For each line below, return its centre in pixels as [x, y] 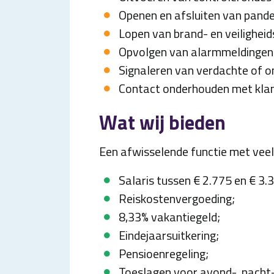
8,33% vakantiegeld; [169, 217]
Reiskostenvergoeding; [177, 198]
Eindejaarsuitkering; [169, 235]
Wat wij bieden [162, 122]
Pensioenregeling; [164, 254]
